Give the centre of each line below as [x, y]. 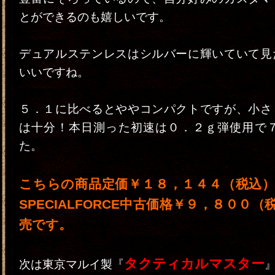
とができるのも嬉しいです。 [95, 17]
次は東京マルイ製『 [72, 264]
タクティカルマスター [194, 264]
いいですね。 [54, 72]
